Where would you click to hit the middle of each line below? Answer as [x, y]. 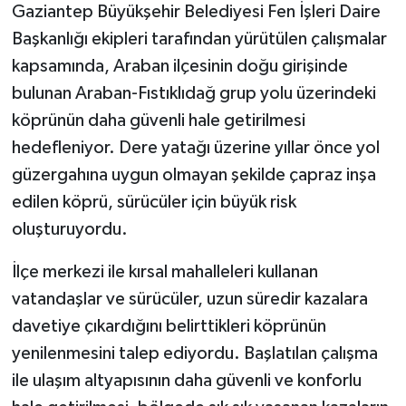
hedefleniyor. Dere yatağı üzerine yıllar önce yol [195, 147]
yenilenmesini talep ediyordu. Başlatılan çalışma [194, 353]
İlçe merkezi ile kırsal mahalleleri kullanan [164, 271]
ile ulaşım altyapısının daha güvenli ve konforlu [186, 380]
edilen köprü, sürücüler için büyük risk [154, 202]
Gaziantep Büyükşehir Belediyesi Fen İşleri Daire [196, 11]
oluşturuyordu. [69, 229]
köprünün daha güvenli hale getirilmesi [158, 120]
